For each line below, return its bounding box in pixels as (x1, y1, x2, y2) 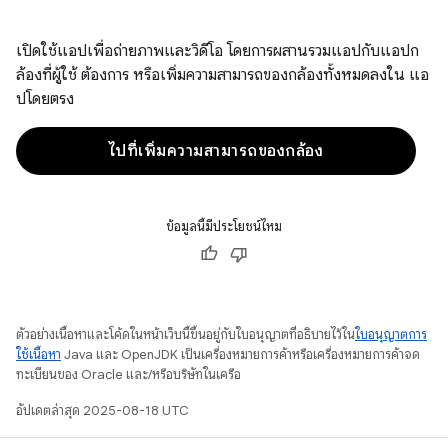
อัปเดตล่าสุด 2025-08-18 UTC (16, 402, 188, 419)
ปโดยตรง (16, 89, 74, 109)
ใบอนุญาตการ (355, 326, 427, 343)
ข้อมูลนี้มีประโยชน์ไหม (166, 218, 282, 235)
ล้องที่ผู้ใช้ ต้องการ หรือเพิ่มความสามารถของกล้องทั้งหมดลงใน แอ (16, 65, 429, 85)
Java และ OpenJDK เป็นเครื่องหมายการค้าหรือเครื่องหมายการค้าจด (61, 346, 420, 363)
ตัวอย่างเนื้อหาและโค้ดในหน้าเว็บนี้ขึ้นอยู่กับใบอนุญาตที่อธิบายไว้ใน (16, 326, 355, 343)
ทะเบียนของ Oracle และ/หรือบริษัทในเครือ (16, 366, 241, 383)
